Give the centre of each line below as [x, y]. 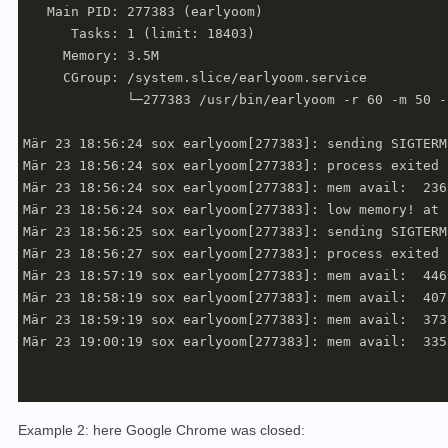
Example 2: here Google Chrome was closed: [161, 430]
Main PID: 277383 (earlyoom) [143, 12]
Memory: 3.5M [91, 56]
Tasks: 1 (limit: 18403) [139, 34]
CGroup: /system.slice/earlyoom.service [195, 78]
